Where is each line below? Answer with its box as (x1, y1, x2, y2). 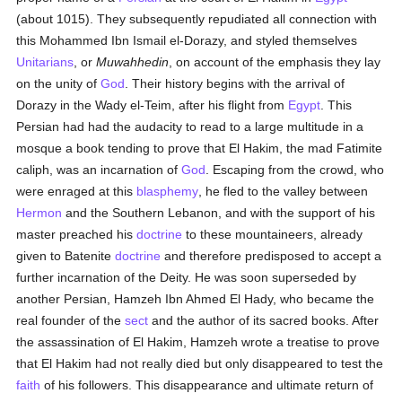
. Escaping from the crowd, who (205, 162, 385, 177)
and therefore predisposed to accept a (161, 249, 382, 263)
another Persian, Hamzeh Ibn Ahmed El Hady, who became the (16, 292, 375, 306)
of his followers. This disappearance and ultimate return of (40, 378, 374, 392)
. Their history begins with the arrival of (125, 76, 345, 91)
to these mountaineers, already (182, 227, 363, 241)
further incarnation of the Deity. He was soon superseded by (16, 270, 357, 284)
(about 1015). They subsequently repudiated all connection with (16, 12, 378, 26)
